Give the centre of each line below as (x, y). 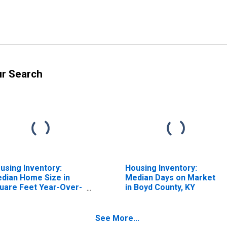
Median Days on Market (170, 177)
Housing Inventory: (161, 168)
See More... (117, 218)
